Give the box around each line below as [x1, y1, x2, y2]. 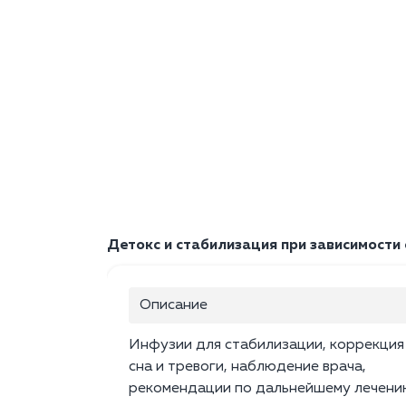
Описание [140, 298, 208, 314]
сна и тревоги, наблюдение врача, [129, 360, 366, 375]
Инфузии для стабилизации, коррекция [129, 338, 404, 353]
